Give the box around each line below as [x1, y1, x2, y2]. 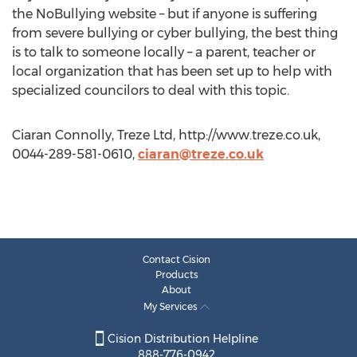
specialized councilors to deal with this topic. [12, 83, 289, 98]
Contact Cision [143, 253, 210, 265]
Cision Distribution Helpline [104, 331, 258, 347]
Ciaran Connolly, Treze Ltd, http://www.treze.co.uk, [12, 127, 320, 143]
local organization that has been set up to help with [12, 64, 332, 79]
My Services [143, 300, 200, 312]
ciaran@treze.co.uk [138, 147, 264, 162]
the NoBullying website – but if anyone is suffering [12, 6, 317, 22]
